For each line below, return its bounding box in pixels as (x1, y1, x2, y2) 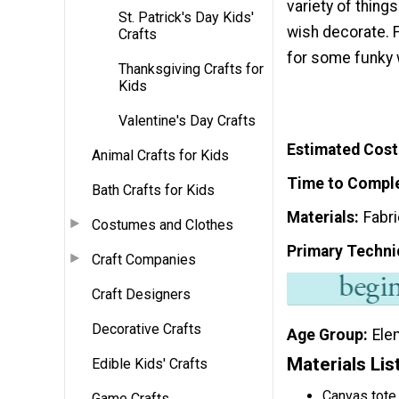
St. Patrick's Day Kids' (118, 8, 254, 26)
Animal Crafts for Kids (92, 146, 229, 164)
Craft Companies (92, 250, 196, 268)
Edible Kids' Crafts (92, 354, 208, 372)
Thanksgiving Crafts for (118, 60, 264, 77)
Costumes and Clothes (92, 216, 233, 233)
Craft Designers (92, 285, 191, 303)
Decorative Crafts (92, 320, 201, 338)
